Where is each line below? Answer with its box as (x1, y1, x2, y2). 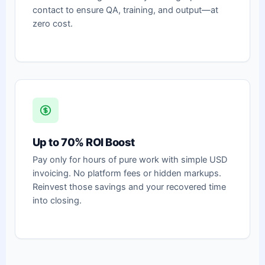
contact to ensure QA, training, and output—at (32, 4, 218, 15)
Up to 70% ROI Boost (32, 135, 135, 149)
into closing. (32, 195, 82, 206)
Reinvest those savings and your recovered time (32, 181, 226, 192)
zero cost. (32, 18, 73, 29)
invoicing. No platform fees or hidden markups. (32, 167, 221, 179)
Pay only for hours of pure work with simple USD (32, 154, 227, 165)
